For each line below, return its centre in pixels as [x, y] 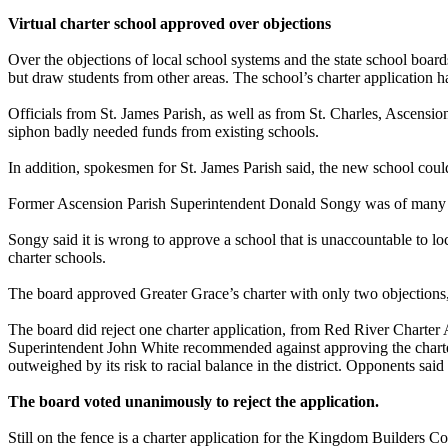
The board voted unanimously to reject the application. [193, 401]
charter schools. [57, 257]
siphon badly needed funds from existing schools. [163, 131]
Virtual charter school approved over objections [169, 23]
